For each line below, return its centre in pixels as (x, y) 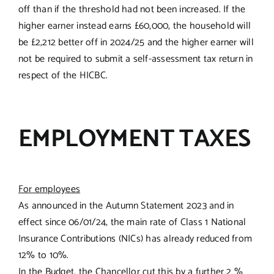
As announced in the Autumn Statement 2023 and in (126, 206)
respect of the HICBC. (63, 75)
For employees (49, 189)
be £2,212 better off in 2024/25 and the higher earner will (136, 42)
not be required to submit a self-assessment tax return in (135, 59)
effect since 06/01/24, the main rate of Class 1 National (132, 222)
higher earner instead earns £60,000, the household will (135, 26)
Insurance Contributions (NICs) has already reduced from (135, 239)
